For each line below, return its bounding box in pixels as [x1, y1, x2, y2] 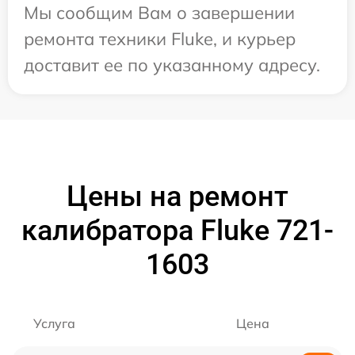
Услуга [33, 315, 75, 331]
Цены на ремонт [67, 180, 288, 213]
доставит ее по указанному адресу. [24, 54, 320, 76]
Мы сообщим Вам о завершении [24, 2, 295, 24]
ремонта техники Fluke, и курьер [24, 28, 296, 50]
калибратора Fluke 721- [21, 214, 334, 247]
